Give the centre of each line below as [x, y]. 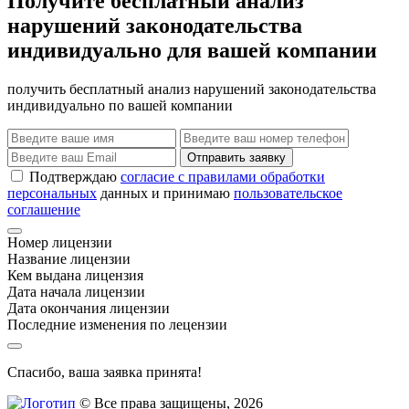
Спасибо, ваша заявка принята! [105, 372]
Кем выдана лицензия [75, 276]
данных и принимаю [165, 194]
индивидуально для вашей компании [192, 51]
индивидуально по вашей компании [120, 106]
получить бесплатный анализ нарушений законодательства [192, 89]
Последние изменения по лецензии [117, 325]
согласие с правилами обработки [223, 177]
